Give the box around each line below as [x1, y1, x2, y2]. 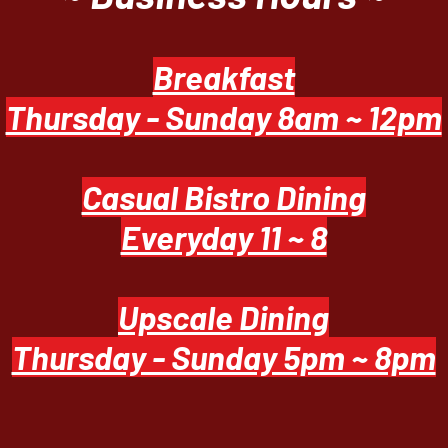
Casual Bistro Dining [81, 177, 366, 217]
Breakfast [152, 57, 295, 97]
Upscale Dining [118, 297, 329, 337]
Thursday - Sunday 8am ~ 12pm [5, 97, 442, 137]
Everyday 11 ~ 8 [120, 217, 327, 257]
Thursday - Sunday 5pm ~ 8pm [11, 337, 436, 377]
